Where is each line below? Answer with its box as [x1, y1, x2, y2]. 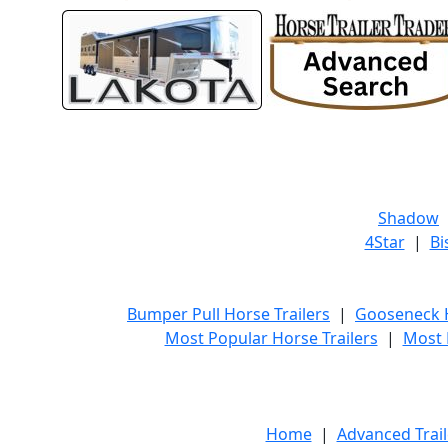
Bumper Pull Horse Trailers [127, 303, 330, 325]
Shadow [378, 207, 439, 229]
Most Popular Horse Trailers [164, 327, 378, 349]
